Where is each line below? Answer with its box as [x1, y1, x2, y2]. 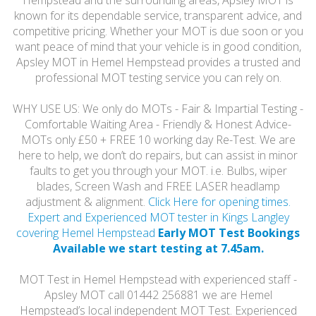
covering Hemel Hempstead [16, 225, 158, 241]
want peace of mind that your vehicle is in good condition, [15, 39, 301, 54]
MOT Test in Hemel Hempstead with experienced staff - [19, 272, 297, 287]
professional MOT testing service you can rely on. [35, 70, 281, 85]
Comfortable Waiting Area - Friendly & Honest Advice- [25, 116, 291, 132]
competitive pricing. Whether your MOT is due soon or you [13, 23, 303, 39]
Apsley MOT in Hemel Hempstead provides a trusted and [16, 54, 300, 70]
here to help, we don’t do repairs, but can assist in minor [18, 147, 298, 163]
